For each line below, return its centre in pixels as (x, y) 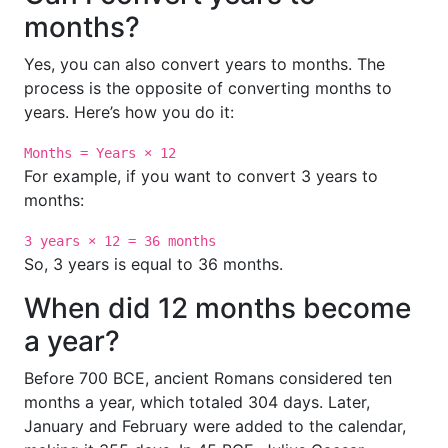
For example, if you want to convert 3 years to (201, 176)
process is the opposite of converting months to (208, 88)
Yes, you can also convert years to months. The (204, 64)
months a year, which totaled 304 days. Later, (197, 402)
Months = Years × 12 (100, 153)
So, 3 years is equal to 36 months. (153, 264)
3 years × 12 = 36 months (120, 241)
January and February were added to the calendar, (215, 426)
